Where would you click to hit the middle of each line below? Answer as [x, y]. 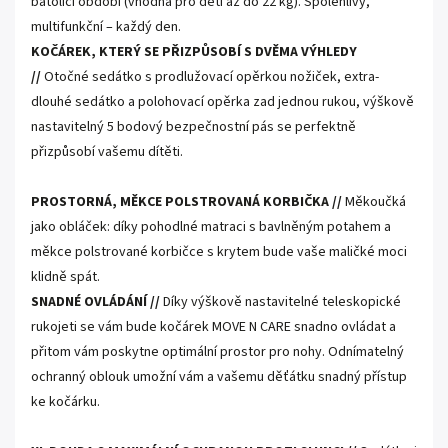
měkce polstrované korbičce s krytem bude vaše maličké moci [219, 252]
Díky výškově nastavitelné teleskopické [282, 302]
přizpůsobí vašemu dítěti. [107, 152]
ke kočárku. [65, 402]
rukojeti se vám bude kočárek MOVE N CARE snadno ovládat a [213, 327]
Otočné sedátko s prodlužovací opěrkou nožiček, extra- [211, 77]
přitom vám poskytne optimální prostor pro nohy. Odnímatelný [217, 352]
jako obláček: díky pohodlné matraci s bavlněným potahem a [211, 227]
